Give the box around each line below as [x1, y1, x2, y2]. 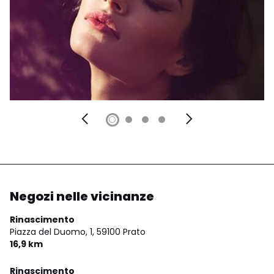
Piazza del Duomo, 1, [10, 225, 94, 238]
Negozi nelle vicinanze [10, 187, 154, 205]
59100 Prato [97, 225, 146, 238]
